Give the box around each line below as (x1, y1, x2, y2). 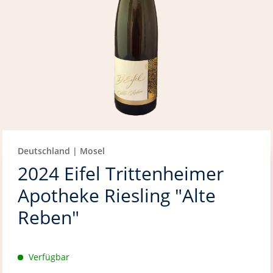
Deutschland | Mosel (18, 145, 105, 157)
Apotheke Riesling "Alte (18, 183, 216, 208)
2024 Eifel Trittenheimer (18, 161, 224, 186)
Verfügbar (26, 251, 70, 263)
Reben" (18, 205, 80, 230)
